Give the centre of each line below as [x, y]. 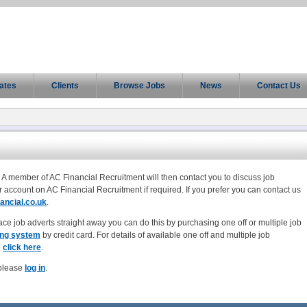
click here [22, 247]
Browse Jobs [139, 86]
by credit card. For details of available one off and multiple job [155, 235]
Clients [65, 86]
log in [35, 268]
